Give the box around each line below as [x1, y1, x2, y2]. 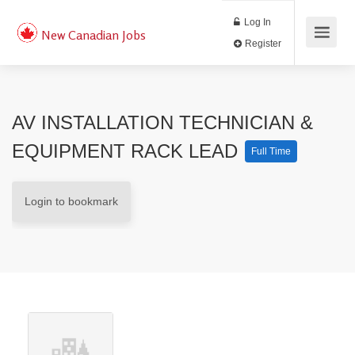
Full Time [251, 146, 291, 157]
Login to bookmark [25, 195, 118, 208]
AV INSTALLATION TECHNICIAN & [12, 112, 313, 133]
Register [285, 44, 331, 58]
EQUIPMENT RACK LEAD [12, 140, 243, 162]
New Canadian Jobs [40, 27, 146, 43]
